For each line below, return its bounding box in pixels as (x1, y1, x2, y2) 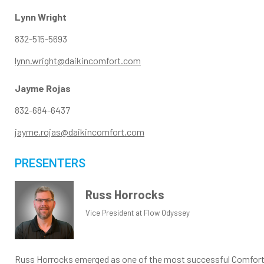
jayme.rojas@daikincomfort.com (15, 126, 144, 138)
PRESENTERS (15, 156, 85, 171)
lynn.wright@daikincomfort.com (15, 55, 141, 67)
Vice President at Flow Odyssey (85, 208, 190, 218)
